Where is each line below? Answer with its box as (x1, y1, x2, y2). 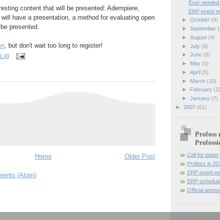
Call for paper (187, 151, 219, 158)
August (190, 34, 208, 40)
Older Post (124, 153, 155, 161)
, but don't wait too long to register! (4, 42, 103, 50)
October (190, 17, 211, 23)
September (190, 26, 218, 32)
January (190, 95, 211, 102)
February (190, 86, 214, 93)
